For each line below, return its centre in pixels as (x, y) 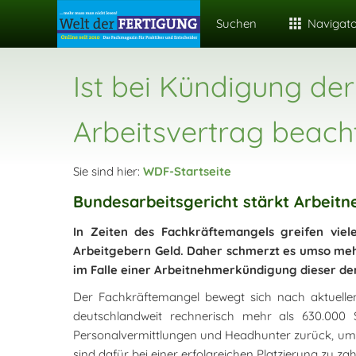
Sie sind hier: (108, 171)
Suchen (236, 23)
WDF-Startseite (187, 171)
